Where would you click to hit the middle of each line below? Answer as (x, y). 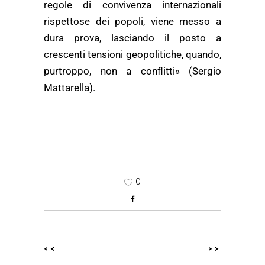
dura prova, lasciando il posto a (132, 38)
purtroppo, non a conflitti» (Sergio (132, 71)
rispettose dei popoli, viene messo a (132, 21)
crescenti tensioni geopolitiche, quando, (132, 54)
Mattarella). (70, 88)
